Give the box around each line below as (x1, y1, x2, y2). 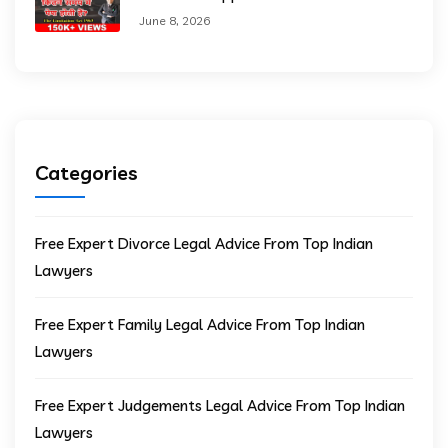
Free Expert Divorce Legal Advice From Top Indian (35, 234, 373, 254)
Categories (35, 160, 138, 186)
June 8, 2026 (140, 13, 210, 29)
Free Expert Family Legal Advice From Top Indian (35, 315, 365, 335)
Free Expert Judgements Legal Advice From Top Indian (35, 396, 405, 416)
